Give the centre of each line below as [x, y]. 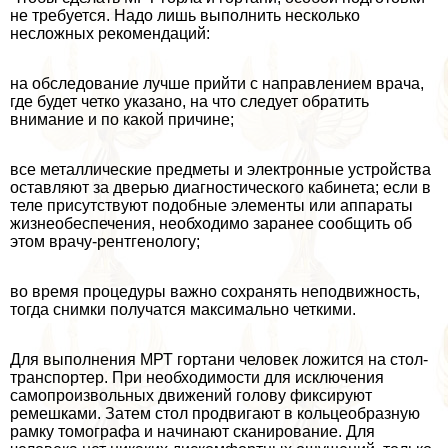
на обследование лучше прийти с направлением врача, [217, 84]
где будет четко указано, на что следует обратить [189, 102]
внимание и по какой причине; [122, 120]
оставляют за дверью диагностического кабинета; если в [220, 188]
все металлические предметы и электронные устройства [220, 170]
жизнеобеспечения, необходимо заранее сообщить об [211, 224]
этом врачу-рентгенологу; [105, 242]
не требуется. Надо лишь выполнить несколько [185, 16]
